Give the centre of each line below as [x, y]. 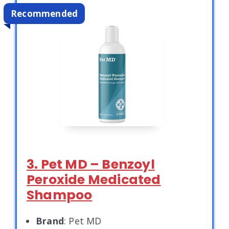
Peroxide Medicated [94, 179]
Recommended [44, 13]
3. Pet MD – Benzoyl [91, 164]
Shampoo [60, 195]
